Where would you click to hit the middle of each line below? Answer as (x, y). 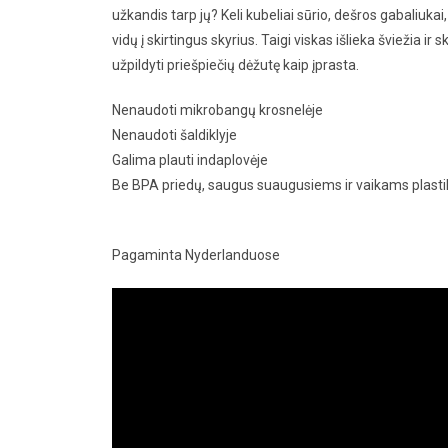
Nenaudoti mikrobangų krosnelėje (217, 110)
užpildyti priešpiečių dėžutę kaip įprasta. (235, 65)
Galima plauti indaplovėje (190, 160)
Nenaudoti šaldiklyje (174, 135)
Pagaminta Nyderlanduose (196, 255)
